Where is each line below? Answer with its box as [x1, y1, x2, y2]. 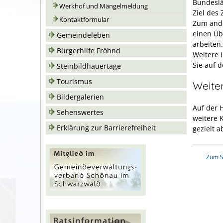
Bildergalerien [57, 92, 104, 102]
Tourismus [57, 77, 92, 86]
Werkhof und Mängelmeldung [59, 2, 148, 10]
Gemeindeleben [57, 30, 110, 40]
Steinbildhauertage [57, 61, 121, 71]
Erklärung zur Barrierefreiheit [57, 123, 156, 132]
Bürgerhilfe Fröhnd [57, 46, 120, 55]
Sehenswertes [57, 108, 104, 117]
